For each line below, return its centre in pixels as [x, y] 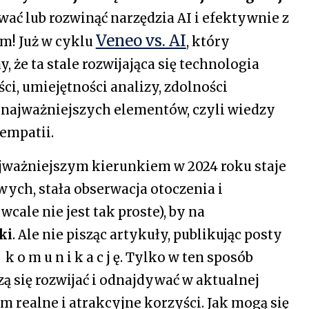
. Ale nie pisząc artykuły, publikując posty [147, 235]
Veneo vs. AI [141, 40]
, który [208, 41]
